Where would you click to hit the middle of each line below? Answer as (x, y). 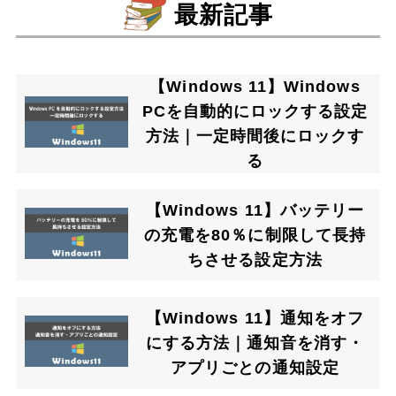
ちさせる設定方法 (255, 259)
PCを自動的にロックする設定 (255, 111)
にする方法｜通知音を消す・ (255, 343)
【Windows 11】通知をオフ (255, 318)
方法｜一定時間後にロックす (255, 136)
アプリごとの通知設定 (255, 367)
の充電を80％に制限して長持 (255, 235)
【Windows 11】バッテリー (255, 210)
